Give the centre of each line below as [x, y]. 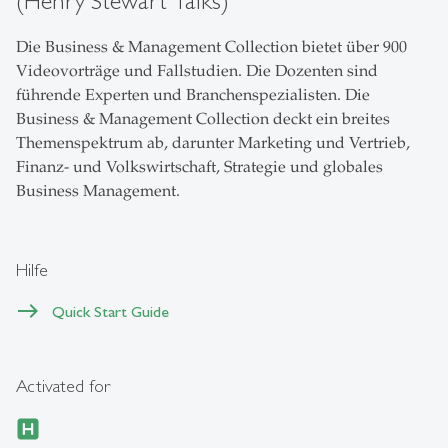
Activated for [63, 385]
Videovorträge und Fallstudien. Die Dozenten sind [197, 70]
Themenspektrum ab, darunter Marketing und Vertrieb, [213, 142]
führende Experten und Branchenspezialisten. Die [193, 94]
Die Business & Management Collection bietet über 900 [211, 46]
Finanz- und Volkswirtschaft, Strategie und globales [199, 166]
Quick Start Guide [110, 311]
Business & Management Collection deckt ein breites [203, 118]
